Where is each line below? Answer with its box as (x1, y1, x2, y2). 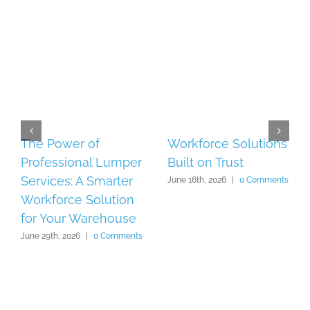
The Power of (21, 136, 100, 152)
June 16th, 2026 (167, 174, 226, 185)
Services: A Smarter (21, 174, 133, 189)
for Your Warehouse (21, 211, 136, 226)
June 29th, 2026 (21, 230, 80, 241)
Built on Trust (167, 155, 244, 170)
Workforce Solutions (167, 136, 287, 152)
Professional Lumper (21, 155, 142, 170)
